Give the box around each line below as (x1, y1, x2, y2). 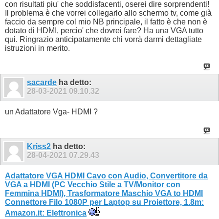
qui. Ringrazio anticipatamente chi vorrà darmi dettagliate (5, 35, 202, 44)
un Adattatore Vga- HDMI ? (5, 108, 98, 116)
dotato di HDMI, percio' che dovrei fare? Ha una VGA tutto (5, 26, 203, 35)
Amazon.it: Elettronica (5, 208, 87, 217)
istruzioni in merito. (5, 44, 70, 52)
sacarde (27, 78, 57, 87)
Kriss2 (27, 142, 51, 151)
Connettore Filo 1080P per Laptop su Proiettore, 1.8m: (5, 197, 204, 206)
